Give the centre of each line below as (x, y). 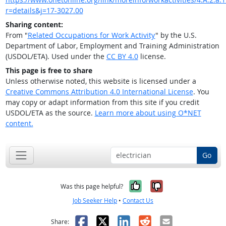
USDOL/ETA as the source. (50, 113)
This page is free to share (49, 71)
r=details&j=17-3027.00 (44, 11)
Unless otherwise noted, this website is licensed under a (101, 81)
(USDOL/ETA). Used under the (56, 56)
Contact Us (138, 200)
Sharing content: (34, 25)
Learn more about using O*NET (148, 113)
